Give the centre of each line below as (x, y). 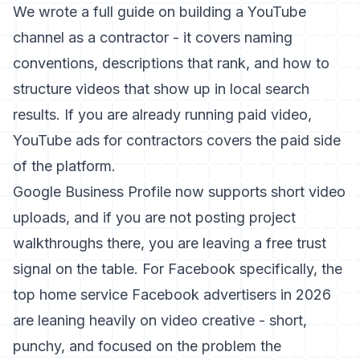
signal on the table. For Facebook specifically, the (178, 269)
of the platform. (64, 166)
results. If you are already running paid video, (162, 115)
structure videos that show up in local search (161, 89)
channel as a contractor (91, 37)
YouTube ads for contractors (108, 140)
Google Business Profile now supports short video (179, 192)
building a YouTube (243, 12)
